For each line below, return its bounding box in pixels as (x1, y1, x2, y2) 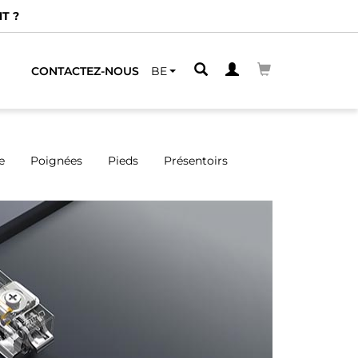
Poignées (30, 153, 82, 168)
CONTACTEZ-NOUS (31, 63, 139, 78)
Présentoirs (164, 153, 228, 168)
